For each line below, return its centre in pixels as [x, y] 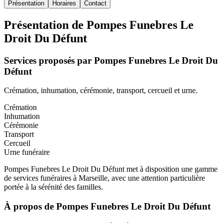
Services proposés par [49, 60]
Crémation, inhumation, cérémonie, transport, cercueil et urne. [101, 91]
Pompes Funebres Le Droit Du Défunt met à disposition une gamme [111, 169]
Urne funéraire [27, 152]
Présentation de [45, 25]
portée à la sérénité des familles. [54, 187]
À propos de [30, 207]
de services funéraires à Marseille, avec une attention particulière [105, 178]
